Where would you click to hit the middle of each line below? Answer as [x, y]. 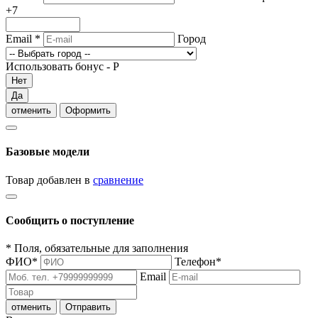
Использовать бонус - [59, 66]
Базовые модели [48, 152]
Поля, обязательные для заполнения [101, 248]
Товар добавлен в [49, 180]
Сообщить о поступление [70, 220]
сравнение [118, 180]
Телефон [195, 262]
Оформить [88, 110]
